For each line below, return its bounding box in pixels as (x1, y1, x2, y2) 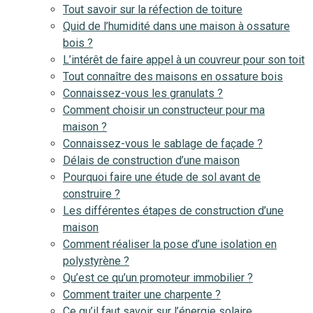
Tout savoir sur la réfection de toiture (63, 3, 242, 16)
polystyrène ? (63, 254, 129, 268)
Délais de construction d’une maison (63, 154, 240, 167)
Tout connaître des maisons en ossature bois (63, 70, 283, 83)
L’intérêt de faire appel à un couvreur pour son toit (63, 53, 305, 66)
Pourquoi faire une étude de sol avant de (63, 170, 261, 184)
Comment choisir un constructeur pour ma (63, 103, 265, 117)
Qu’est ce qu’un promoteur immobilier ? (63, 271, 253, 284)
